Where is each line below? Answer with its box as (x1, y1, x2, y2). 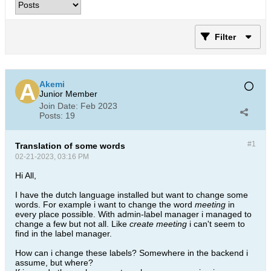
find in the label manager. (15, 229, 112, 238)
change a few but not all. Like (15, 219, 129, 229)
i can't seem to (187, 219, 245, 229)
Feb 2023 (80, 101, 117, 111)
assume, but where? (15, 258, 93, 267)
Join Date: (39, 101, 78, 111)
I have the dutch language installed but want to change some (15, 190, 248, 200)
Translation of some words (15, 141, 125, 151)
